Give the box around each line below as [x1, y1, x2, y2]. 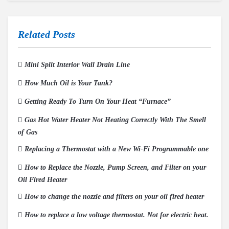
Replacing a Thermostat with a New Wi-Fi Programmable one [25, 145, 209, 153]
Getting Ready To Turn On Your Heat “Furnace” [25, 97, 171, 105]
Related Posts [18, 28, 75, 40]
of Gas [18, 128, 37, 136]
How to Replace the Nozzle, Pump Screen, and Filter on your [25, 163, 206, 171]
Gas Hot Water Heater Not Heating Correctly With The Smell [25, 116, 206, 124]
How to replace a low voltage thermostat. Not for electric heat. [25, 211, 209, 219]
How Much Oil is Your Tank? [25, 79, 112, 87]
